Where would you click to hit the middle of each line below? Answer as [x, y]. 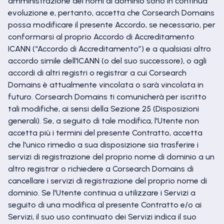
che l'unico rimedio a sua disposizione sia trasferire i [103, 145]
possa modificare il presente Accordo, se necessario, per [112, 25]
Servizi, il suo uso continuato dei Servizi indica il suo [102, 217]
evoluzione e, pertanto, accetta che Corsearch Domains [111, 13]
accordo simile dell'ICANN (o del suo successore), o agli [107, 61]
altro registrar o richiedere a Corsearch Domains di [101, 169]
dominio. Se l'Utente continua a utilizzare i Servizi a [102, 193]
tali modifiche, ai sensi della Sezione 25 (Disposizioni [103, 109]
